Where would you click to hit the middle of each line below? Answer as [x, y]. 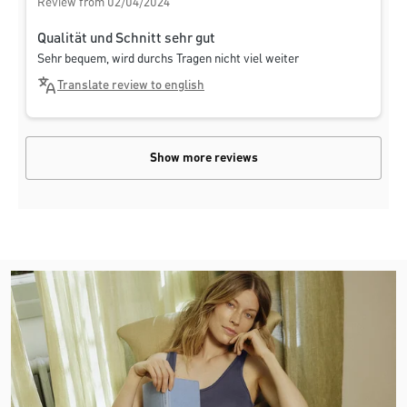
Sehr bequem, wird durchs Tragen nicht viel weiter [168, 60]
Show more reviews [203, 159]
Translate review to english [131, 86]
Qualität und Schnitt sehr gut [126, 40]
